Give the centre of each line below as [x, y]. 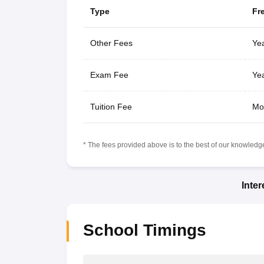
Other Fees [111, 43]
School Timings [144, 230]
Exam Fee [109, 75]
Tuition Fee [111, 106]
